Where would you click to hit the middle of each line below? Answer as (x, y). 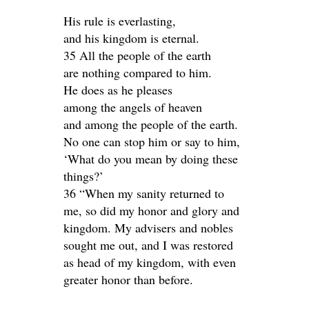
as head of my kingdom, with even (150, 262)
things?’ (83, 176)
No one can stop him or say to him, (152, 141)
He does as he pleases (118, 90)
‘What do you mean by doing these (151, 159)
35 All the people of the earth (137, 55)
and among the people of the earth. (151, 124)
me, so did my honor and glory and (151, 210)
